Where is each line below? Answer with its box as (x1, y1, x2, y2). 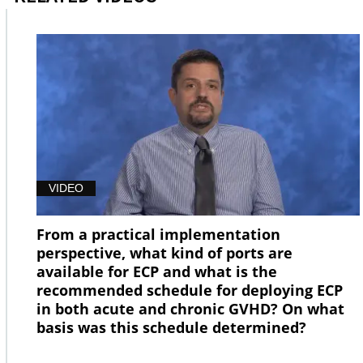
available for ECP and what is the (36, 262, 277, 282)
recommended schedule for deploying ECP (36, 280, 343, 301)
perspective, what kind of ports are (36, 243, 293, 263)
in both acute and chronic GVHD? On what (36, 299, 344, 319)
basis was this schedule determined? (36, 318, 306, 338)
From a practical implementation (36, 224, 280, 245)
